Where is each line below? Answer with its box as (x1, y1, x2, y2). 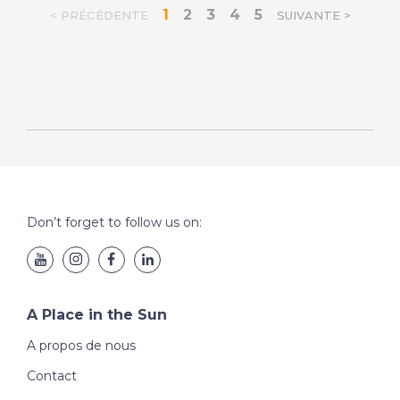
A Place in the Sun (27, 306, 167, 323)
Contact (27, 368, 77, 384)
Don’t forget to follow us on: (27, 214, 202, 230)
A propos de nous (27, 337, 136, 354)
